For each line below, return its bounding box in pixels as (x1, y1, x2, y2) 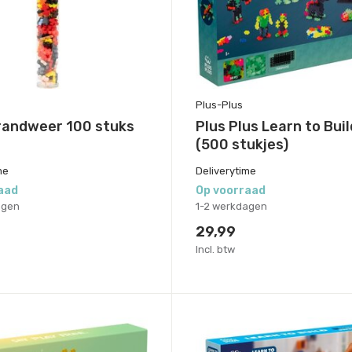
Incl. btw (195, 243, 235, 255)
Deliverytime (195, 164, 256, 177)
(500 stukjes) (195, 135, 288, 153)
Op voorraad (195, 183, 266, 197)
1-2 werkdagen (195, 200, 267, 212)
